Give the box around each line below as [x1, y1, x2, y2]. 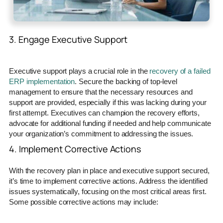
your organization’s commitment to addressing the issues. [9, 129, 194, 138]
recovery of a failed [149, 66, 211, 75]
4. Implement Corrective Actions [9, 142, 141, 155]
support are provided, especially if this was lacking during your [9, 98, 207, 107]
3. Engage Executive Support [9, 33, 128, 45]
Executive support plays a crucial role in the [9, 66, 150, 75]
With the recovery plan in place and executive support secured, [9, 166, 210, 175]
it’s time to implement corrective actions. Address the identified [9, 176, 208, 185]
